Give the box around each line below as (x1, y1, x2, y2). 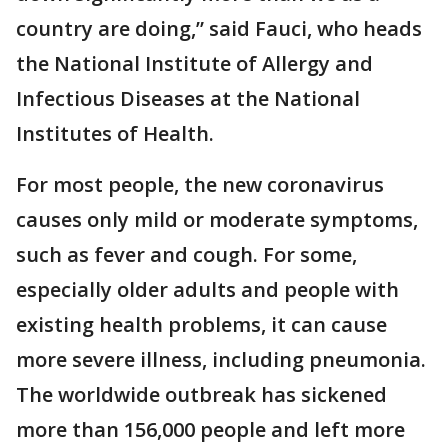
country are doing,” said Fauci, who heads (16, 15, 422, 42)
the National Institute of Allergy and (16, 50, 373, 77)
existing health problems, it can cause (16, 311, 387, 338)
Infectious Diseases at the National (16, 85, 360, 112)
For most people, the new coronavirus (16, 171, 384, 198)
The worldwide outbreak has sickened (16, 381, 387, 408)
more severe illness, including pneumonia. (16, 346, 426, 373)
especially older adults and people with (16, 276, 399, 303)
